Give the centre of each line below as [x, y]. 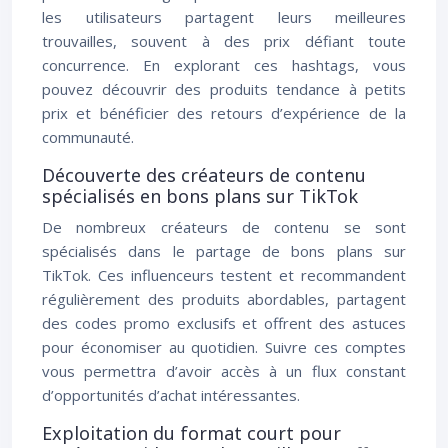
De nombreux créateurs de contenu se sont [224, 227]
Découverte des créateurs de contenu [204, 175]
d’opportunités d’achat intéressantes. [171, 395]
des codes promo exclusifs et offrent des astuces [224, 323]
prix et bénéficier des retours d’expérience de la [224, 113]
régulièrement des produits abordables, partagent [224, 299]
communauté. [88, 137]
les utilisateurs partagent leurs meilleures [224, 17]
